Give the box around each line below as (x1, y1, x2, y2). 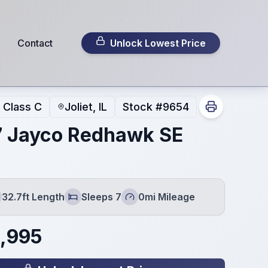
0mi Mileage (138, 191, 195, 203)
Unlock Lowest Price (109, 37, 206, 49)
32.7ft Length (1, 191, 65, 203)
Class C (2, 100, 42, 113)
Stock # (122, 100, 163, 113)
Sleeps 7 (81, 191, 121, 203)
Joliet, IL (64, 100, 107, 113)
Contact (17, 37, 53, 49)
